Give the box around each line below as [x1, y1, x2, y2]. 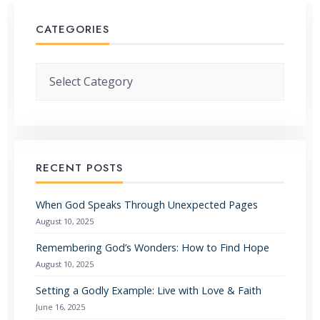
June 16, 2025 [36, 301, 85, 313]
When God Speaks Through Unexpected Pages [36, 198, 258, 212]
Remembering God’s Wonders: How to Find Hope [36, 241, 269, 255]
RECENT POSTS [36, 160, 123, 176]
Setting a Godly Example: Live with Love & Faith [36, 284, 261, 298]
